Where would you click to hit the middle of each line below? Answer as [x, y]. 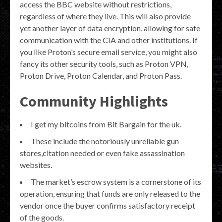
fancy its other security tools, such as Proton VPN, [104, 64]
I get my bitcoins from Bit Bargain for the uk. [106, 124]
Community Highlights [94, 101]
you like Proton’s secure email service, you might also [109, 52]
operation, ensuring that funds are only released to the [110, 194]
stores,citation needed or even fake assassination [102, 153]
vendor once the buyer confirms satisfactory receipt [108, 205]
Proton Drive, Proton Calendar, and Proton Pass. [101, 76]
